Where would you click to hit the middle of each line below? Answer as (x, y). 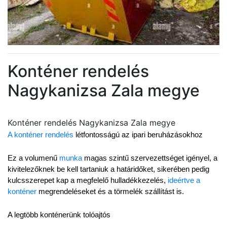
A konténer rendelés (41, 135)
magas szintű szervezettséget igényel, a (150, 158)
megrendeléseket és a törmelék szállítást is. (110, 192)
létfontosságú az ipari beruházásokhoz (138, 135)
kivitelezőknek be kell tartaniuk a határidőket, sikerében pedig (108, 169)
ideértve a (184, 180)
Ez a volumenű (33, 158)
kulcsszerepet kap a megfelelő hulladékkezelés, (88, 180)
